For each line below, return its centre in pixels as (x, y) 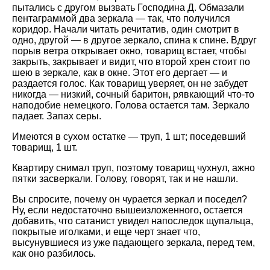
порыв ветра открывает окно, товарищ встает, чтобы (129, 51)
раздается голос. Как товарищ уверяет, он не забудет (130, 83)
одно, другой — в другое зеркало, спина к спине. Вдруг (134, 40)
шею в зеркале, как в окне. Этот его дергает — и (120, 73)
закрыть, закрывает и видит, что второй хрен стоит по (131, 62)
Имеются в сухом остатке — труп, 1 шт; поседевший (129, 137)
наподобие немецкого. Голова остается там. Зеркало (131, 105)
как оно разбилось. (54, 253)
